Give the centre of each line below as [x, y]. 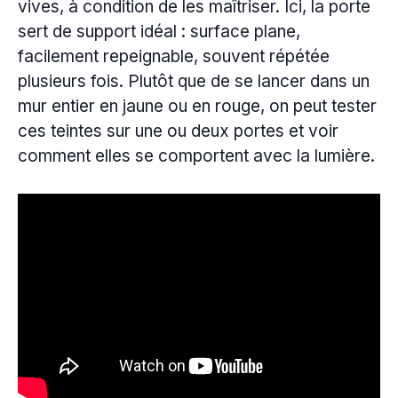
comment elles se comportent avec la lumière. [196, 155]
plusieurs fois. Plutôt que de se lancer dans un [194, 81]
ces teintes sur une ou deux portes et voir [178, 131]
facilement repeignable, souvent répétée [174, 56]
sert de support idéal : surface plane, [159, 31]
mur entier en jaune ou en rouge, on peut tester [197, 106]
